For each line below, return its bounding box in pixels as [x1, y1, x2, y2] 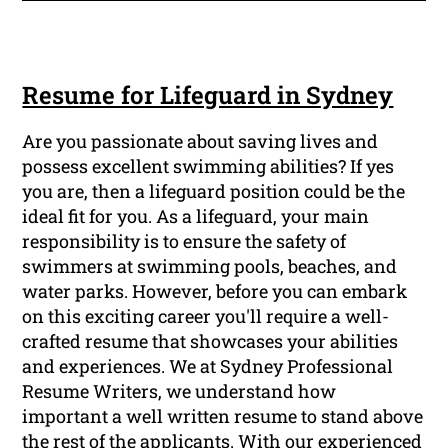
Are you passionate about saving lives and [22, 129, 379, 154]
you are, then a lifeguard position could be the [22, 179, 406, 204]
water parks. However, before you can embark [22, 279, 408, 304]
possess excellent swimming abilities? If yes [22, 154, 395, 179]
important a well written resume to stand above [22, 404, 424, 429]
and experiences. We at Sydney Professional [22, 354, 394, 379]
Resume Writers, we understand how [22, 379, 337, 404]
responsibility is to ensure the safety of [22, 229, 347, 254]
